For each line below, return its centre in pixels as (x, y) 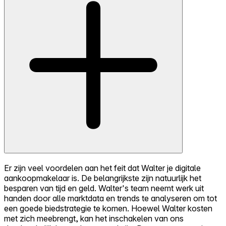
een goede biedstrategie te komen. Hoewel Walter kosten (108, 208)
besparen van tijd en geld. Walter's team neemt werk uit (104, 188)
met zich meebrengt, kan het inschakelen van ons (94, 218)
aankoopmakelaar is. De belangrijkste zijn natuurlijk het (103, 178)
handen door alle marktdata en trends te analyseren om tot (110, 198)
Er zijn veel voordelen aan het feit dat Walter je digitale (102, 168)
